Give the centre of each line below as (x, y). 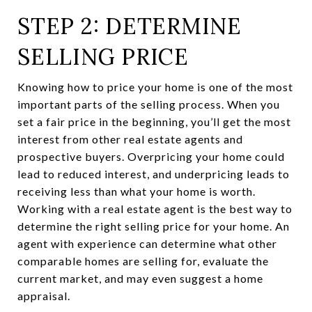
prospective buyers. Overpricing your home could (151, 156)
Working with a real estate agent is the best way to (155, 208)
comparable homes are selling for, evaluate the (143, 260)
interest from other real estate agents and (130, 139)
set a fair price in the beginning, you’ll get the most (154, 121)
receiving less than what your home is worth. (136, 191)
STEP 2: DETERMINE (130, 26)
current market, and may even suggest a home (140, 278)
